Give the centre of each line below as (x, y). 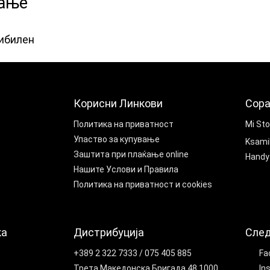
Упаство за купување (117, 139)
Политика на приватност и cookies (143, 184)
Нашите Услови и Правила (126, 169)
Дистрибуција (109, 232)
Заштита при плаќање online (131, 154)
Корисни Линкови (118, 103)
